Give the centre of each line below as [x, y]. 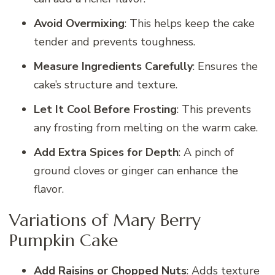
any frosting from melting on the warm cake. [146, 127]
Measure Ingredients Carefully [113, 66]
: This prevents [214, 109]
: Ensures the [225, 66]
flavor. [49, 189]
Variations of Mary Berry [105, 220]
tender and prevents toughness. [114, 41]
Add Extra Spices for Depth [106, 152]
